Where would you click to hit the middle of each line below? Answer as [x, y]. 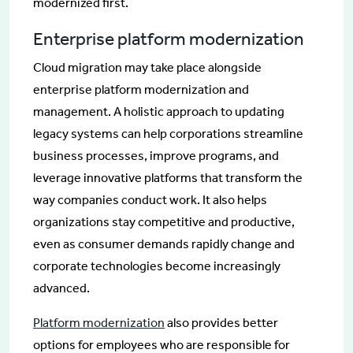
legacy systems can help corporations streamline [168, 133]
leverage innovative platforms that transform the [168, 177]
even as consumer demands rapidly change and [164, 243]
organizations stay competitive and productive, [164, 221]
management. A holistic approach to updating [159, 111]
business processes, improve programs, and [156, 155]
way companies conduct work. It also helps [150, 199]
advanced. [61, 288]
